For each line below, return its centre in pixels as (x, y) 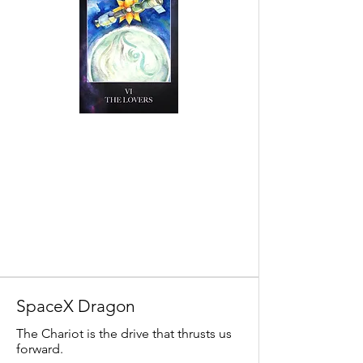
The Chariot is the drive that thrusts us (124, 333)
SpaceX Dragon (76, 306)
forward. (40, 349)
